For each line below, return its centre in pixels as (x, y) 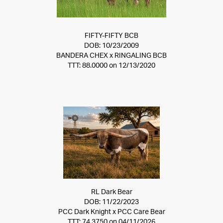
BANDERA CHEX (82, 56)
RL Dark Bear (111, 192)
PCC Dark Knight (84, 212)
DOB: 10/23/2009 (111, 46)
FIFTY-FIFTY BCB (111, 36)
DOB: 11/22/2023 (111, 202)
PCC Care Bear (141, 212)
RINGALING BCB (141, 56)
